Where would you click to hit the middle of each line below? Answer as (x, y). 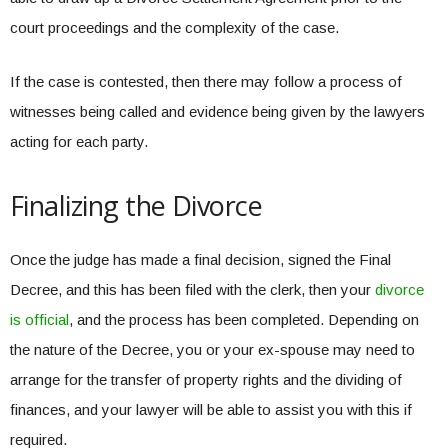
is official (39, 319)
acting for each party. (79, 141)
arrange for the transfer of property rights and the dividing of (206, 379)
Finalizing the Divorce (136, 205)
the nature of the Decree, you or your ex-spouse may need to (212, 349)
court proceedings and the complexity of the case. (174, 27)
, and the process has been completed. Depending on (244, 319)
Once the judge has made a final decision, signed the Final (200, 259)
